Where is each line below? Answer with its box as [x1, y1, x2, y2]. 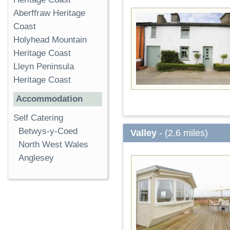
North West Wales [18, 140, 88, 150]
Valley [130, 128, 157, 138]
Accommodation [16, 94, 83, 104]
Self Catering [13, 113, 63, 123]
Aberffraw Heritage [13, 8, 85, 18]
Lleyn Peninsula [13, 62, 74, 72]
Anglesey [18, 153, 54, 163]
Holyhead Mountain [13, 35, 87, 45]
